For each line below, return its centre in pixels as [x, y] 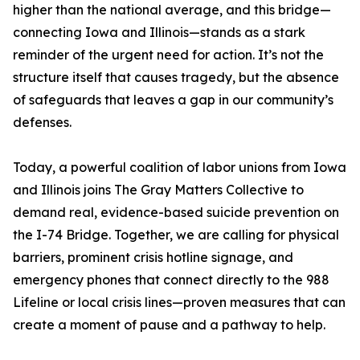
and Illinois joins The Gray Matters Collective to [158, 190]
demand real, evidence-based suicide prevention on [176, 212]
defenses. [42, 122]
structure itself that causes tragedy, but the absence [176, 77]
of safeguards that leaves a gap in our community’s [173, 100]
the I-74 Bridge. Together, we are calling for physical [176, 235]
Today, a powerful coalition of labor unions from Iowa [180, 167]
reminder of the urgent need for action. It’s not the [168, 55]
